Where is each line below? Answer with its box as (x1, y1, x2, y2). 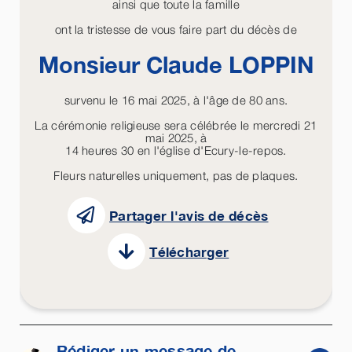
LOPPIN (229, 51, 313, 78)
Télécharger (149, 243, 229, 260)
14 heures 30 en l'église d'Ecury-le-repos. (65, 143, 287, 157)
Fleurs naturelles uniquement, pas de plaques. (53, 168, 299, 182)
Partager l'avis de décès (109, 207, 269, 224)
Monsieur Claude (38, 51, 229, 78)
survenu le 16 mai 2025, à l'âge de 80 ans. (64, 93, 288, 107)
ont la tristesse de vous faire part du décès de (55, 22, 297, 36)
